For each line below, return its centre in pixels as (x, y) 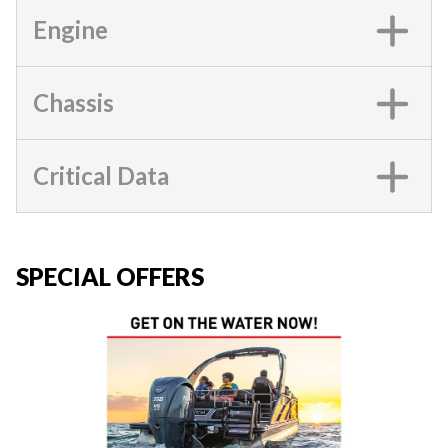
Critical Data (101, 175)
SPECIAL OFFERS (110, 276)
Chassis (73, 102)
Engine (70, 29)
